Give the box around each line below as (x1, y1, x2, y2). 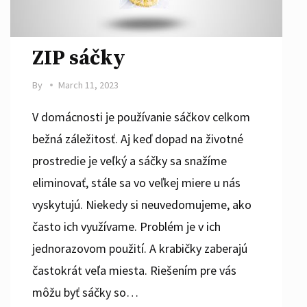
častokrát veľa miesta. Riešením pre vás (32, 262, 236, 278)
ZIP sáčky (32, 45, 125, 71)
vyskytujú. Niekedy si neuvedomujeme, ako (32, 196, 251, 212)
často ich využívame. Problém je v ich (32, 218, 221, 234)
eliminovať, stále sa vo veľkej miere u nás (32, 174, 241, 191)
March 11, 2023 (58, 78, 119, 91)
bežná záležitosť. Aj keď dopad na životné (32, 130, 243, 147)
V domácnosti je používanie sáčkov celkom (32, 108, 250, 125)
